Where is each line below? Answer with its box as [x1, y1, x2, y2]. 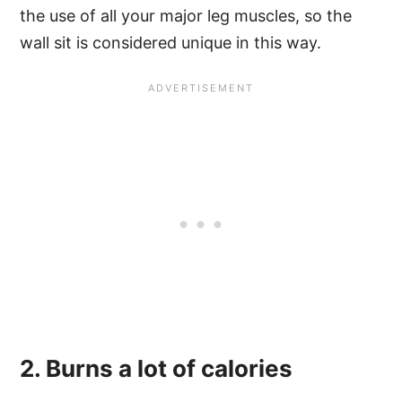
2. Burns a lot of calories [20, 354, 293, 382]
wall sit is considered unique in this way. [20, 32, 322, 52]
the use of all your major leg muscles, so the [20, 5, 353, 25]
